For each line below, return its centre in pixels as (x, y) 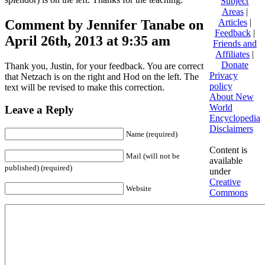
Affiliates (233, 54)
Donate (235, 64)
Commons (228, 192)
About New (231, 96)
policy (221, 86)
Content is (228, 150)
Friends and (235, 43)
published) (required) (38, 167)
